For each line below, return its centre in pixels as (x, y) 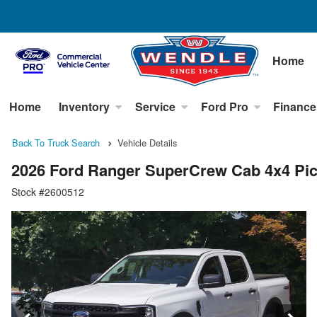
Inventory (85, 107)
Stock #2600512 (48, 191)
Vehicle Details (147, 143)
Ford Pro (224, 107)
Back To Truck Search (56, 143)
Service (155, 107)
